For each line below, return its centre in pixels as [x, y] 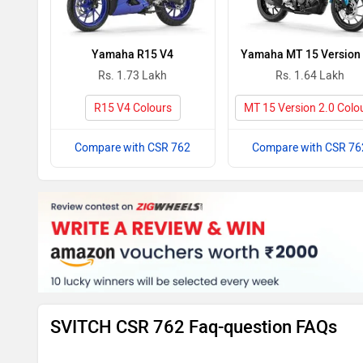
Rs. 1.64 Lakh [310, 75]
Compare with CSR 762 [133, 147]
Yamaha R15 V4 [133, 54]
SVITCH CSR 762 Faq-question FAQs [194, 327]
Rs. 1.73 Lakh [133, 75]
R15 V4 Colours [132, 108]
